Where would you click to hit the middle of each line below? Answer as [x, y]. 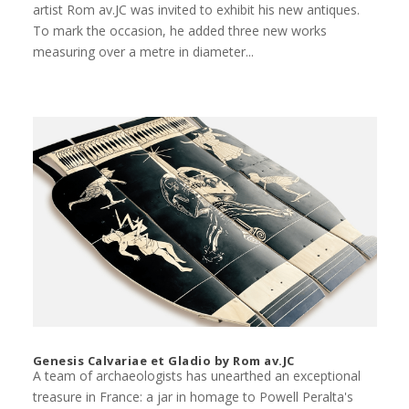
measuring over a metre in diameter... [143, 52]
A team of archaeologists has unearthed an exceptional [196, 376]
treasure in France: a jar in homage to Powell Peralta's [193, 397]
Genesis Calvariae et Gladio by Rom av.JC [163, 361]
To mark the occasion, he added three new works [179, 31]
